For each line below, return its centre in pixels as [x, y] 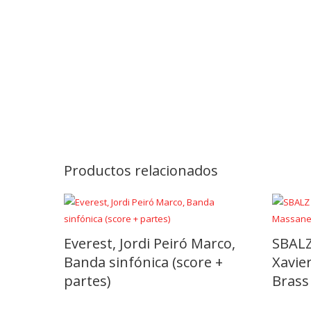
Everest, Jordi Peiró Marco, [150, 243]
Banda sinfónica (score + [143, 262]
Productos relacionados [141, 170]
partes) [87, 281]
